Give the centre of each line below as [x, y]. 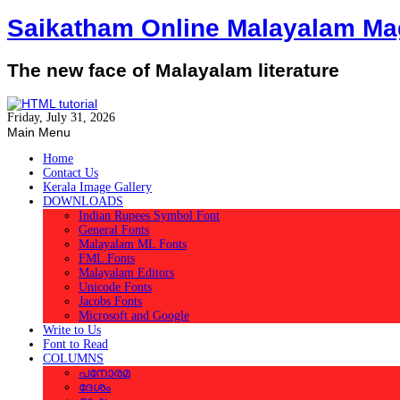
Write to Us [72, 330]
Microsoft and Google [134, 316]
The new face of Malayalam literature [173, 70]
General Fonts [114, 230]
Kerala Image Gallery [97, 187]
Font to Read [75, 345]
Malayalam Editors [126, 273]
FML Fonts [107, 259]
